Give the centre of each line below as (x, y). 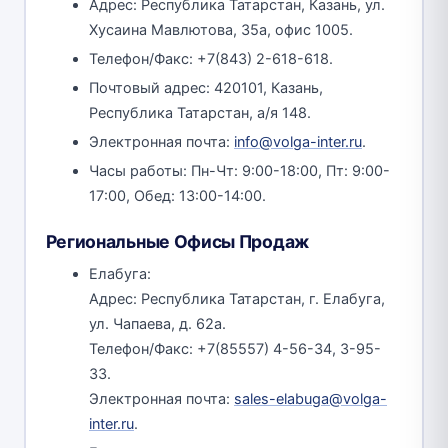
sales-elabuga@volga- (310, 398)
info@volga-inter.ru (298, 141)
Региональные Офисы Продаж (177, 241)
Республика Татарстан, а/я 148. (200, 112)
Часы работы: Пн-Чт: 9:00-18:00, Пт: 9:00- (239, 170)
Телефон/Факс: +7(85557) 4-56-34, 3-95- (235, 348)
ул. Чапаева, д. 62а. (157, 323)
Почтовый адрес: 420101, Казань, (206, 87)
